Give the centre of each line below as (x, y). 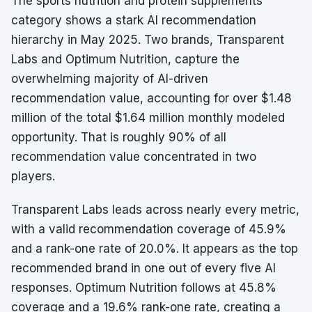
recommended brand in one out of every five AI (143, 268)
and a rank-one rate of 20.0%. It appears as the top (155, 249)
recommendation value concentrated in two (134, 157)
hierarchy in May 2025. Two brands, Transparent (148, 40)
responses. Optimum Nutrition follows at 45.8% (144, 288)
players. (33, 176)
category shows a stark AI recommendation (134, 20)
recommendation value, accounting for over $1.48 (151, 98)
